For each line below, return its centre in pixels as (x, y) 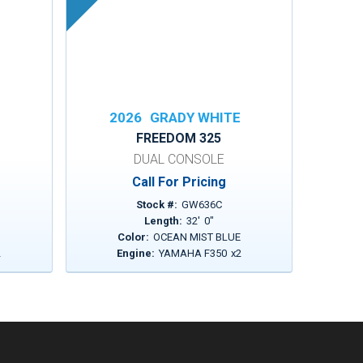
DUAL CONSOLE (179, 159)
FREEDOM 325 (179, 138)
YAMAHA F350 (192, 253)
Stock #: (156, 205)
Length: (163, 221)
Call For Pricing (179, 182)
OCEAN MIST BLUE (196, 237)
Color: (133, 237)
